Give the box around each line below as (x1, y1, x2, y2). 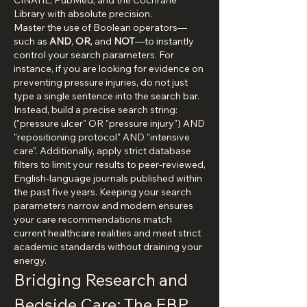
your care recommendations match (14, 213, 172, 225)
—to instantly (135, 35, 194, 47)
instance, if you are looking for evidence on (14, 62, 204, 75)
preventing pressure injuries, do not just (14, 76, 188, 88)
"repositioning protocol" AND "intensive (14, 131, 190, 143)
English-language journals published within (14, 172, 202, 184)
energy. (14, 254, 47, 267)
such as (14, 35, 49, 47)
